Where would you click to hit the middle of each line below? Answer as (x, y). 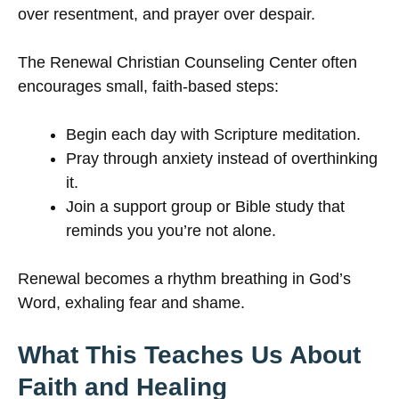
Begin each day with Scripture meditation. (213, 135)
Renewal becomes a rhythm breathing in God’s (184, 279)
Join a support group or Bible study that (205, 207)
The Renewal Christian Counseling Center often (187, 63)
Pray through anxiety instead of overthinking (222, 159)
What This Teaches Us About (189, 355)
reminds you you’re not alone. (171, 231)
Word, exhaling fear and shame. (131, 303)
